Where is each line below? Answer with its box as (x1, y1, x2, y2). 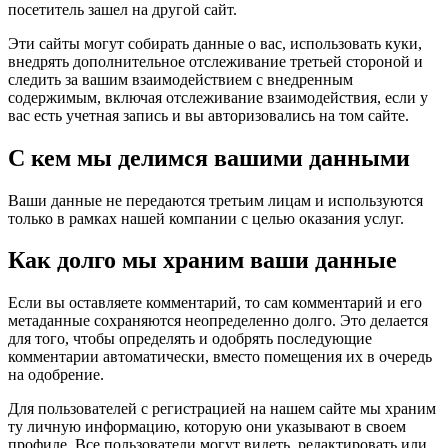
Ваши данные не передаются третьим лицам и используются (8, 191, 423, 209)
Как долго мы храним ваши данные (8, 247, 397, 274)
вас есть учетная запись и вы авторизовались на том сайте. (8, 106, 409, 124)
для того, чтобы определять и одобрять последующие (8, 330, 372, 348)
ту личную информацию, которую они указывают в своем (8, 418, 406, 436)
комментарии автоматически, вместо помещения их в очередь (8, 348, 432, 366)
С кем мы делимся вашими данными (8, 144, 410, 171)
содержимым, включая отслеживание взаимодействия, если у (8, 88, 428, 106)
